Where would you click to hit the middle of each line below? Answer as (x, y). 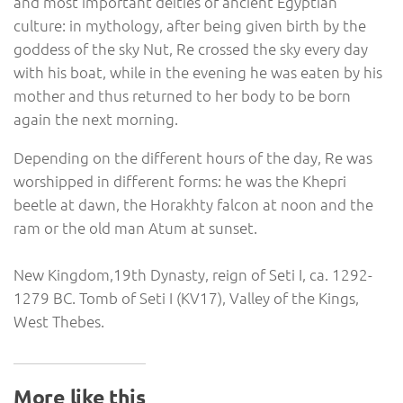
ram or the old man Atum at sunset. (135, 228)
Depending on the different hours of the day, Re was (193, 158)
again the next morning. (96, 119)
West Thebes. (59, 322)
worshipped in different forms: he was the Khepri (180, 181)
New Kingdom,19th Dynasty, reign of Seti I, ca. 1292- (193, 275)
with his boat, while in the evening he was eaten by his (198, 72)
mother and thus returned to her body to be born (182, 96)
